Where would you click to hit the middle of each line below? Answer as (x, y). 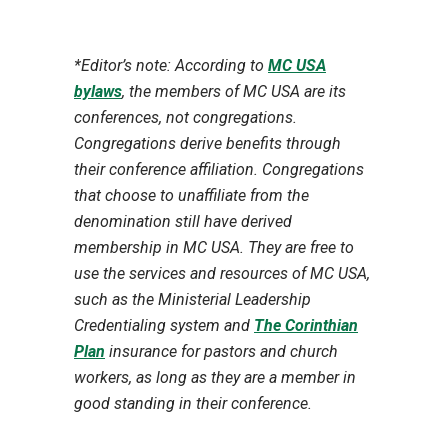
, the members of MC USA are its (234, 91)
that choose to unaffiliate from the (191, 195)
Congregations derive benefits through (207, 143)
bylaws (98, 91)
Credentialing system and (164, 325)
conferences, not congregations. (185, 117)
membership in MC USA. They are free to (214, 247)
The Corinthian (306, 325)
